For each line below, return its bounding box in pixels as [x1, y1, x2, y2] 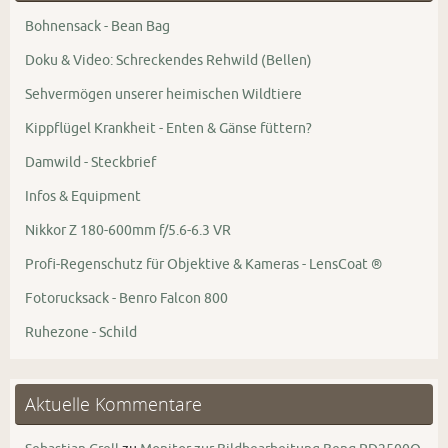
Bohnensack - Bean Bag [25, 17, 170, 36]
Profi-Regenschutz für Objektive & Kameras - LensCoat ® [25, 255, 382, 274]
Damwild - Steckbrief [25, 153, 156, 172]
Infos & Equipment [25, 187, 141, 206]
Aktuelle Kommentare [25, 392, 202, 417]
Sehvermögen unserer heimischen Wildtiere [25, 85, 302, 104]
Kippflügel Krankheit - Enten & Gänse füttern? [25, 119, 312, 138]
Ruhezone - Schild [25, 323, 137, 342]
